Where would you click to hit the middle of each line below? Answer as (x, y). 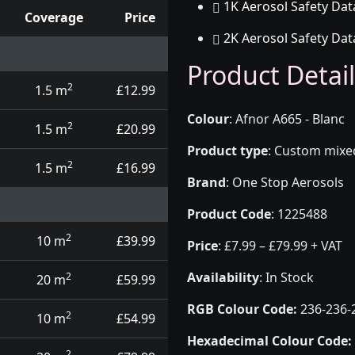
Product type (227, 151)
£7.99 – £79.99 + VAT (283, 246)
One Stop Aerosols (288, 182)
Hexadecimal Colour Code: (269, 341)
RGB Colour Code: (242, 309)
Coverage (53, 17)
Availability (223, 277)
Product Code (229, 214)
